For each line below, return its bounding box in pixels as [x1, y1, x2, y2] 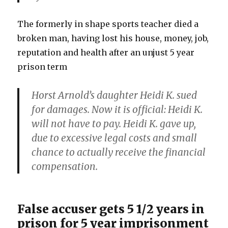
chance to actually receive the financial [32, 146, 206, 158]
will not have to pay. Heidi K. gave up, [32, 118, 196, 130]
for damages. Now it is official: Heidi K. [32, 103, 203, 116]
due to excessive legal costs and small [32, 132, 197, 144]
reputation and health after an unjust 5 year [17, 47, 195, 58]
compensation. [32, 160, 98, 173]
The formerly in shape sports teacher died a [17, 19, 199, 29]
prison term [17, 62, 68, 72]
